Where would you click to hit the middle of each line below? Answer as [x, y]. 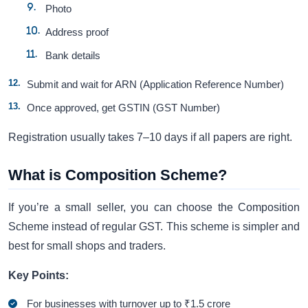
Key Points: [38, 275]
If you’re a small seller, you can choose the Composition [154, 208]
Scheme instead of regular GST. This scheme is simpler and [154, 227]
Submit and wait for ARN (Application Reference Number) [156, 85]
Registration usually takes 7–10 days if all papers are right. [150, 137]
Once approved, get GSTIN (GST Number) [124, 108]
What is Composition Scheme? [118, 175]
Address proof [77, 32]
